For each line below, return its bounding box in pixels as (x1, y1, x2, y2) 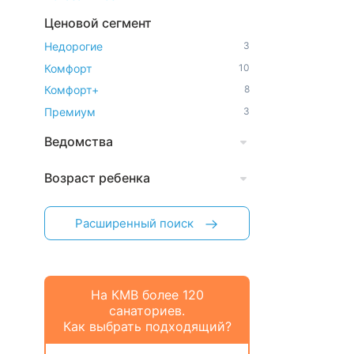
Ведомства (44, 133, 113, 149)
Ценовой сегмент (44, 14, 152, 31)
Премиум (44, 104, 96, 119)
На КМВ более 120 (90, 286, 204, 303)
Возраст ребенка (44, 169, 150, 186)
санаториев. (109, 302, 185, 318)
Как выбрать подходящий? (62, 318, 232, 334)
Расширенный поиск (75, 215, 194, 231)
